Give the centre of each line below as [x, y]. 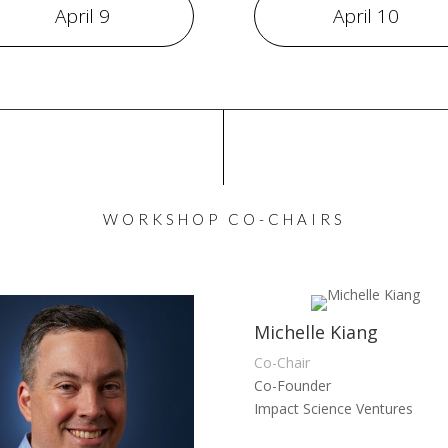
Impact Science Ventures [333, 408]
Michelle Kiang [315, 331]
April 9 [82, 16]
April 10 [365, 16]
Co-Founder [292, 385]
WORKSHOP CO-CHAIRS [224, 219]
